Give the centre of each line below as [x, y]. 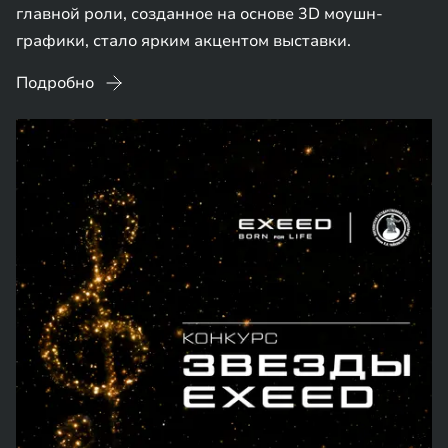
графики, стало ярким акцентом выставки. [183, 41]
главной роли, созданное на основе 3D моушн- [199, 14]
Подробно [55, 83]
